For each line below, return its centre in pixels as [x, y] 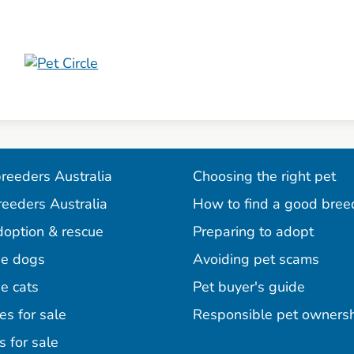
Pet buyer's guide [249, 287]
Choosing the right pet [264, 177]
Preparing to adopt [253, 232]
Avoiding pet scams [256, 260]
